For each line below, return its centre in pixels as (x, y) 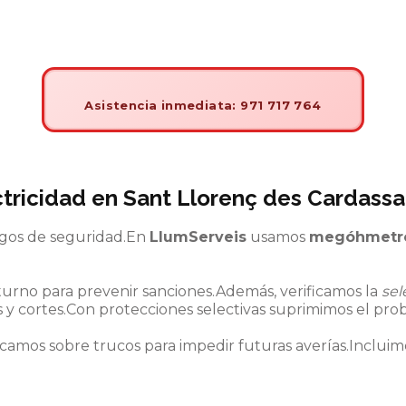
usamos (278, 237)
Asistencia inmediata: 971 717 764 (203, 105)
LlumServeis (198, 237)
